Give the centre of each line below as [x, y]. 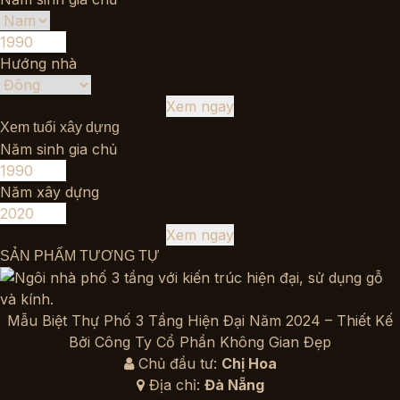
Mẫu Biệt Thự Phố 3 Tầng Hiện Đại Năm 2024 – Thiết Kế [200, 321]
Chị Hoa [249, 363]
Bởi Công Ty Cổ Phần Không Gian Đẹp [200, 342]
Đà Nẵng [234, 385]
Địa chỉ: [174, 385]
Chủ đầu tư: [177, 363]
